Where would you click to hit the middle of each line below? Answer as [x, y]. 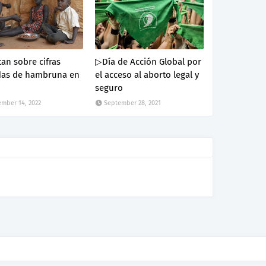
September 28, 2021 [133, 103]
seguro [109, 88]
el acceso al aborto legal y [147, 75]
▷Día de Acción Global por [148, 62]
